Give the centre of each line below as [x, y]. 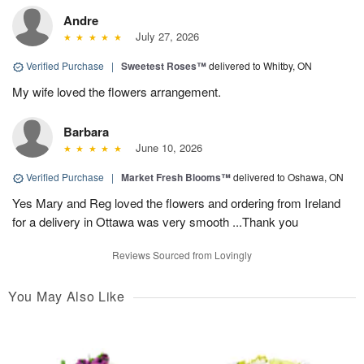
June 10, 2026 [165, 148]
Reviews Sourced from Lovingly [182, 255]
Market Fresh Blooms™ [176, 178]
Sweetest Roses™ [164, 66]
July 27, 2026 [164, 37]
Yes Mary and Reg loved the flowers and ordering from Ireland [176, 203]
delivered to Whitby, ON [260, 66]
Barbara [86, 132]
